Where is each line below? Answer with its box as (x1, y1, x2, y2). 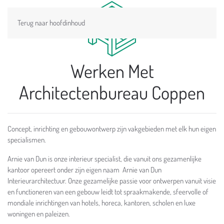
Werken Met (70, 59, 154, 82)
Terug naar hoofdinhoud (17, 18, 85, 27)
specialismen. (7, 135, 46, 144)
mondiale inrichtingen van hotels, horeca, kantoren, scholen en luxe (7, 198, 195, 207)
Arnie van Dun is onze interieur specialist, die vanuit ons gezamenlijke (7, 154, 201, 163)
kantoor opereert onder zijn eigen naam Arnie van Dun (7, 165, 161, 174)
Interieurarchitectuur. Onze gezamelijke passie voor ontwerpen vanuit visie (7, 176, 216, 185)
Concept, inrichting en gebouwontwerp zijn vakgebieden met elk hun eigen (7, 124, 216, 133)
